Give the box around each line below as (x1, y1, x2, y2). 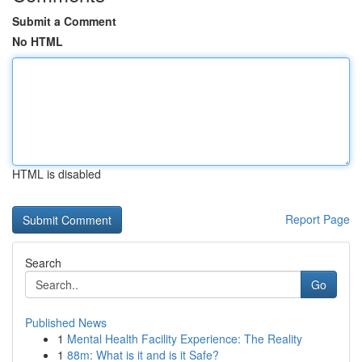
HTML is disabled (12, 166, 101, 182)
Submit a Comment (12, 13, 116, 29)
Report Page (285, 211, 350, 227)
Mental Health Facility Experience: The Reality (67, 330, 302, 347)
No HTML (12, 33, 63, 49)
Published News (25, 314, 107, 330)
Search (25, 255, 61, 271)
